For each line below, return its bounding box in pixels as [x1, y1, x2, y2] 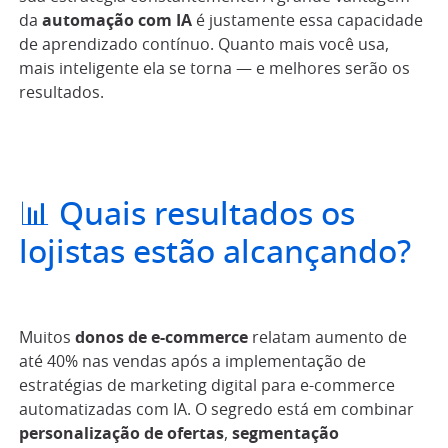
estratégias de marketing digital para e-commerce [19, 378, 395, 395]
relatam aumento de [248, 330, 407, 347]
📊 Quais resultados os [19, 199, 355, 231]
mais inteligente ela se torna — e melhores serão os [19, 60, 410, 77]
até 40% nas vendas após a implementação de [19, 354, 366, 371]
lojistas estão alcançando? [19, 237, 411, 269]
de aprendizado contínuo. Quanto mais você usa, [19, 36, 389, 53]
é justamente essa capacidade [192, 12, 423, 29]
